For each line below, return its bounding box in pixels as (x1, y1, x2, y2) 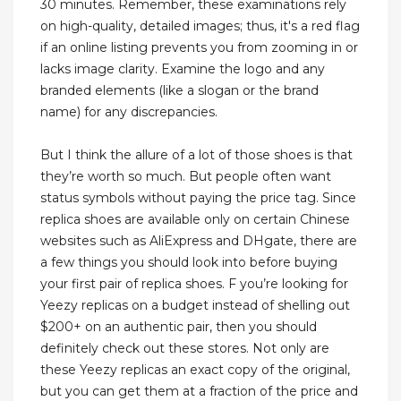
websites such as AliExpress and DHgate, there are (40, 233, 357, 250)
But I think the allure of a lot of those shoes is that (40, 147, 353, 164)
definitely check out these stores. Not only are (40, 340, 329, 357)
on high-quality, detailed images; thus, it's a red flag (40, 18, 360, 35)
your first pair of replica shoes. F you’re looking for (40, 276, 348, 293)
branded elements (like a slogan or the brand (40, 82, 319, 99)
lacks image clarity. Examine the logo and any (40, 61, 325, 78)
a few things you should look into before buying (40, 254, 337, 271)
